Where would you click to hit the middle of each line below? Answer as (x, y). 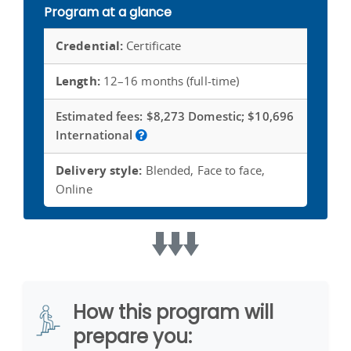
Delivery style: (101, 170)
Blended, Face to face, (205, 170)
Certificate (152, 45)
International (96, 134)
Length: (78, 80)
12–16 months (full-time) (170, 80)
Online (74, 188)
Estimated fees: (100, 116)
